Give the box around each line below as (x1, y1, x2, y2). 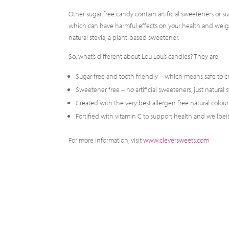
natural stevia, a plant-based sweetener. (68, 33, 179, 42)
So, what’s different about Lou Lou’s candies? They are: (68, 52, 220, 61)
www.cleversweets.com (143, 135, 210, 145)
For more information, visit (68, 135, 144, 145)
